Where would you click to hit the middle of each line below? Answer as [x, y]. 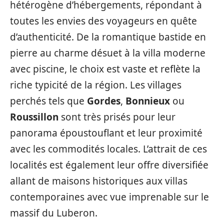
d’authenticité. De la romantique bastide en [108, 37]
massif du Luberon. [54, 213]
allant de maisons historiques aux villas [99, 181]
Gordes [104, 101]
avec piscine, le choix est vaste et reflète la [105, 69]
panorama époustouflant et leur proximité [106, 133]
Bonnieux [148, 101]
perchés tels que [48, 101]
